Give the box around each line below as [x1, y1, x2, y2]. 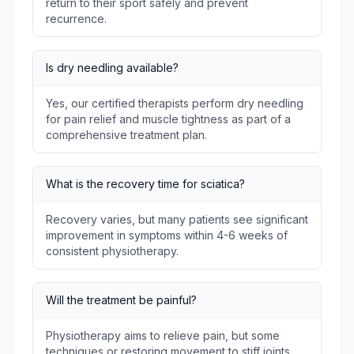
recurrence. [46, 12, 107, 25]
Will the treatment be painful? [46, 293, 197, 307]
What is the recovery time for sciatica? [46, 177, 245, 190]
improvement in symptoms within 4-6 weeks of [46, 228, 288, 242]
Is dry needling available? [46, 61, 179, 74]
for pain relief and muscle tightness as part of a [46, 112, 291, 126]
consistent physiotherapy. [46, 244, 179, 258]
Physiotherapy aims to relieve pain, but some [46, 329, 280, 342]
